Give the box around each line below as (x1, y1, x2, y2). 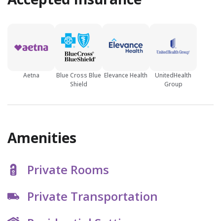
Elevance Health (104, 71, 147, 80)
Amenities (7, 128, 76, 147)
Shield (70, 80, 87, 89)
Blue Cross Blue (56, 71, 101, 80)
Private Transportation (27, 188, 158, 205)
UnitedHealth (155, 71, 191, 80)
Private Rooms (27, 161, 109, 178)
